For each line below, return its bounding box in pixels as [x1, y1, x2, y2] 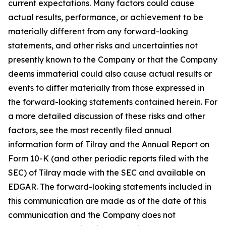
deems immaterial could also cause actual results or [8, 69, 212, 79]
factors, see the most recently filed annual [8, 125, 172, 136]
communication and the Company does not [8, 210, 176, 220]
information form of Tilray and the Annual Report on [8, 139, 209, 150]
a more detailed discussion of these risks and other [8, 111, 205, 122]
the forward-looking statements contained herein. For [8, 97, 217, 107]
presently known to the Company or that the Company [8, 54, 217, 65]
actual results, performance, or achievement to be [8, 12, 203, 23]
